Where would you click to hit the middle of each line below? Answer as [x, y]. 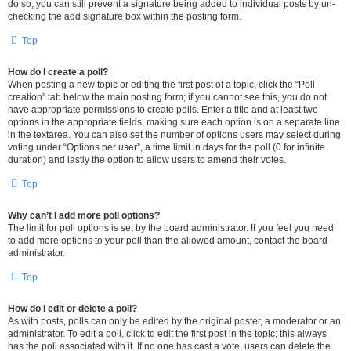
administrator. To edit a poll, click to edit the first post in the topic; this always [167, 334]
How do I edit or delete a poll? [72, 309]
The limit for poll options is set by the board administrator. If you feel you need [171, 228]
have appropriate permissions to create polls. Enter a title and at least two [163, 110]
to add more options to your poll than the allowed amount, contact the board [168, 241]
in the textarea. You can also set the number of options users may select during [174, 135]
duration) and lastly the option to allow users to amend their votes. [147, 160]
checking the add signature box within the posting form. [125, 16]
